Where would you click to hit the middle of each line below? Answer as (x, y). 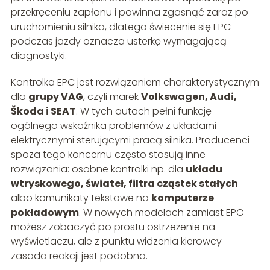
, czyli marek (112, 97)
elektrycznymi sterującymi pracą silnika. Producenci (130, 140)
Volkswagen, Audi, (189, 97)
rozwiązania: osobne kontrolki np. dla (98, 169)
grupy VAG (55, 97)
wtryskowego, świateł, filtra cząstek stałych (124, 184)
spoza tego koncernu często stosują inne (108, 155)
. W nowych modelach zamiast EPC (161, 213)
